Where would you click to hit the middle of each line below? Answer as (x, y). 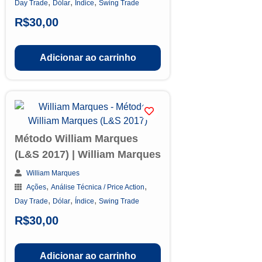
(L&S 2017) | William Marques (88, 154)
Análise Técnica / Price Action (98, 187)
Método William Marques (76, 138)
